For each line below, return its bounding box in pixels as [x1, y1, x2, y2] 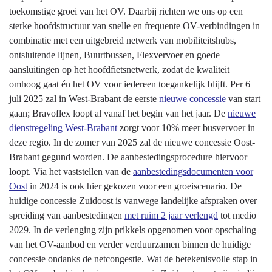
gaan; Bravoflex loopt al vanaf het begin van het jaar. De [9, 108, 228, 119]
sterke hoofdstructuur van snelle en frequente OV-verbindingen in [9, 21, 260, 32]
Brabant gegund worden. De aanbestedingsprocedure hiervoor [9, 152, 247, 163]
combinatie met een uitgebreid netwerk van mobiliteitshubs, [9, 35, 236, 46]
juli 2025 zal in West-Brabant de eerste [9, 93, 159, 104]
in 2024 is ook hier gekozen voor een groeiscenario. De [27, 181, 242, 192]
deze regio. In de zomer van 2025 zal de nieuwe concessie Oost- [9, 137, 255, 148]
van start [226, 93, 260, 104]
